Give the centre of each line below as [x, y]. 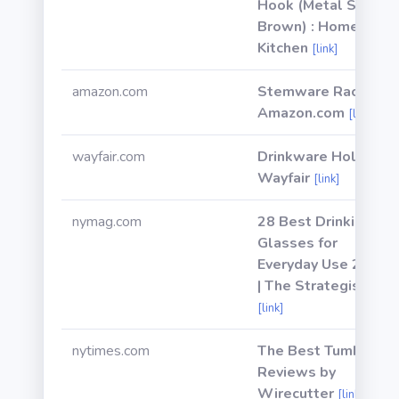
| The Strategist [312, 286]
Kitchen [283, 48]
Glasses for [297, 243]
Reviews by [297, 372]
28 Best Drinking [314, 222]
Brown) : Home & [315, 27]
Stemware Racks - [321, 92]
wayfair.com [109, 157]
